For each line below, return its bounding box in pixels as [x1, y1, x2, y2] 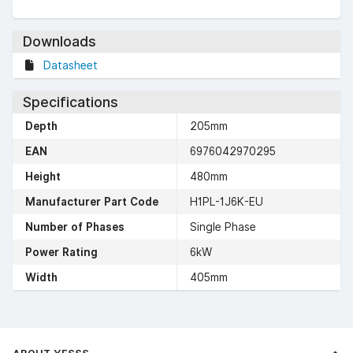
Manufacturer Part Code [25, 195, 158, 208]
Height [25, 169, 61, 183]
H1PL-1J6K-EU [190, 195, 263, 208]
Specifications [22, 93, 118, 110]
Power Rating [25, 245, 98, 258]
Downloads [22, 33, 96, 50]
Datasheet [43, 59, 98, 72]
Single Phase [190, 220, 256, 233]
